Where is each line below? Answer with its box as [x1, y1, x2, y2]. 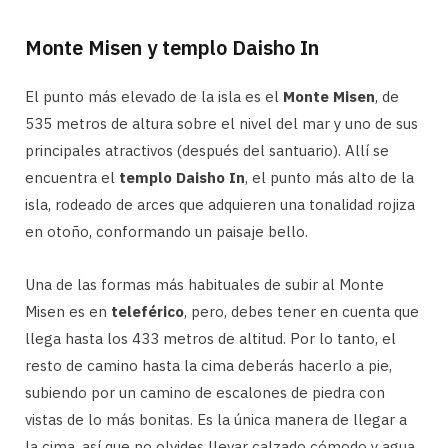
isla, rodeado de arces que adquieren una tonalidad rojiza [25, 194, 415, 214]
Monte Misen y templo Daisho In [25, 33, 319, 61]
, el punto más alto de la [245, 167, 414, 187]
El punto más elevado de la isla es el [25, 86, 283, 106]
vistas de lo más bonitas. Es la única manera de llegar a [25, 409, 407, 429]
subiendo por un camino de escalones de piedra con [25, 382, 385, 402]
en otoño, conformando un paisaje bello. [25, 221, 308, 241]
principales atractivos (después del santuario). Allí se [25, 140, 389, 160]
